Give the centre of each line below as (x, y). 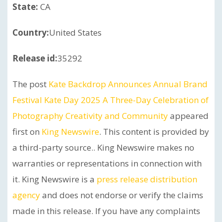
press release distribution (147, 179)
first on (27, 132)
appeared (188, 116)
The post (30, 84)
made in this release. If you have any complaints (106, 211)
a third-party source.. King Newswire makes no (103, 148)
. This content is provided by (154, 132)
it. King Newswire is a (55, 179)
